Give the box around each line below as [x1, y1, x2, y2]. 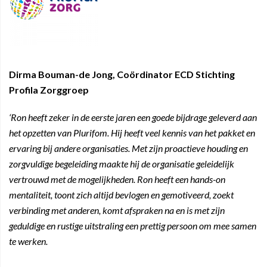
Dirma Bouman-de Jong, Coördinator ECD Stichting [9, 69, 235, 80]
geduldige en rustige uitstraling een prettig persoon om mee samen [9, 220, 256, 231]
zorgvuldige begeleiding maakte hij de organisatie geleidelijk [9, 158, 234, 169]
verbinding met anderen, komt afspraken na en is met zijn [9, 204, 225, 216]
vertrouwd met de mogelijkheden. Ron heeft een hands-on [9, 173, 225, 185]
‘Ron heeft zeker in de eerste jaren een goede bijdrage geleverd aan [9, 111, 257, 123]
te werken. [9, 235, 48, 247]
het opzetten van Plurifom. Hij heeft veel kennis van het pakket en [9, 127, 255, 138]
